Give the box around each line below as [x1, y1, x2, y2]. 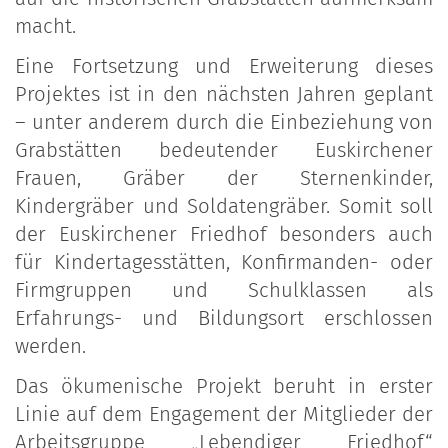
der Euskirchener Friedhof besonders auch [15, 222, 433, 247]
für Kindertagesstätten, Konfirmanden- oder [15, 250, 433, 275]
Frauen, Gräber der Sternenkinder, [15, 166, 433, 191]
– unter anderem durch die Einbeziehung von [15, 110, 433, 135]
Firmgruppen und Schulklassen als [15, 278, 433, 303]
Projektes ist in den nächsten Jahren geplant [15, 82, 433, 107]
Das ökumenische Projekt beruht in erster [15, 374, 433, 399]
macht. [15, 14, 76, 39]
